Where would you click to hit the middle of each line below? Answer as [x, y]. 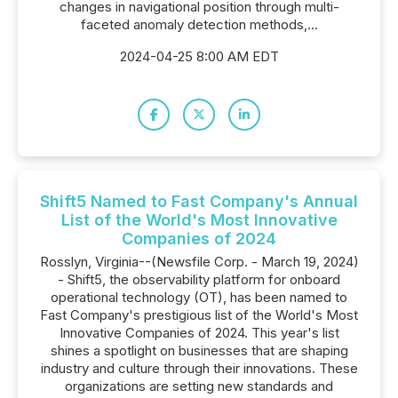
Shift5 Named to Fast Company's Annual [199, 201]
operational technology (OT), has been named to [199, 297]
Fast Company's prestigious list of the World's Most [199, 315]
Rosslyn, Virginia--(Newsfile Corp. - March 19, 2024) [199, 262]
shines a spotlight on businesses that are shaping [199, 350]
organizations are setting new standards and [199, 386]
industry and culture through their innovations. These [199, 368]
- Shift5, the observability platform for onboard [199, 279]
